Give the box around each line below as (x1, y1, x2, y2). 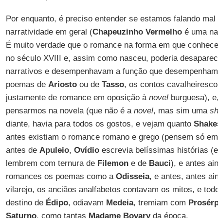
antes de (5, 145, 39, 155)
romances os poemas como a (5, 172, 116, 181)
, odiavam (68, 198, 106, 207)
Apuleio (39, 145, 69, 155)
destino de (5, 198, 46, 207)
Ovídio (73, 145, 99, 155)
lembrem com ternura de (5, 159, 97, 168)
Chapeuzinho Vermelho (92, 27, 182, 36)
